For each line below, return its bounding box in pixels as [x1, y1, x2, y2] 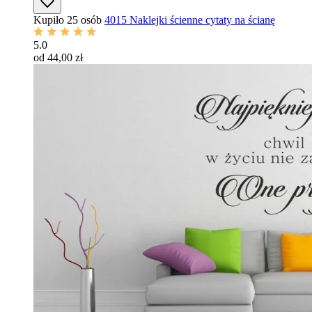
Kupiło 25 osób [33, 14, 102, 26]
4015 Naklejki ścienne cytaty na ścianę [104, 14, 275, 26]
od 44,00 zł [33, 52, 83, 63]
